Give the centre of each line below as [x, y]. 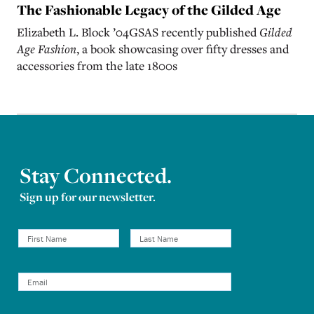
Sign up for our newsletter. [88, 197]
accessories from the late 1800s [104, 66]
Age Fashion [47, 49]
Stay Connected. [96, 176]
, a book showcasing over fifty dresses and [183, 49]
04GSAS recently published [187, 32]
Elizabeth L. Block [65, 32]
